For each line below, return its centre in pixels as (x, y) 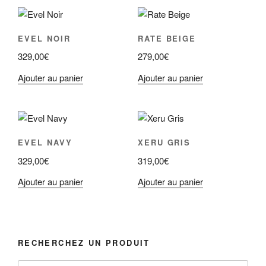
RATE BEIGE (167, 38)
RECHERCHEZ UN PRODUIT (84, 243)
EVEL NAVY (45, 142)
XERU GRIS (164, 142)
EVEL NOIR (44, 38)
